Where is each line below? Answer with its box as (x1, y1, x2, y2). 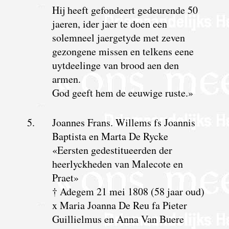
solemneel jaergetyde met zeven (52, 30, 185, 44)
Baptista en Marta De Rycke (52, 129, 168, 143)
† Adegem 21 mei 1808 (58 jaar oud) (52, 184, 204, 198)
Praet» (52, 170, 79, 185)
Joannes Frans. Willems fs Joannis (52, 115, 195, 129)
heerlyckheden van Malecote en (52, 156, 183, 171)
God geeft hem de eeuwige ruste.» (52, 85, 193, 100)
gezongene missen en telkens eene (52, 44, 194, 58)
